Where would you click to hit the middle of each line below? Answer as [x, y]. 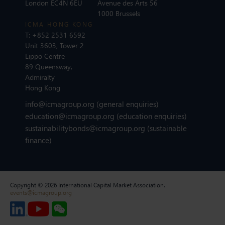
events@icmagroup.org [41, 192]
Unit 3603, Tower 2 [54, 45]
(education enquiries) [152, 116]
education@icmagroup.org [71, 116]
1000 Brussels [119, 13]
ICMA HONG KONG [59, 24]
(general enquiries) [127, 104]
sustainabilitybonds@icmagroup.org [86, 128]
